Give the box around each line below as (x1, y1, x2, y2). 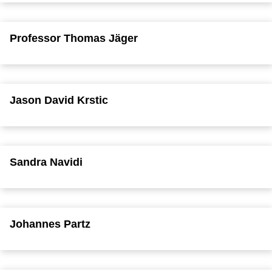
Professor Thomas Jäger (10, 32, 138, 44)
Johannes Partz (10, 217, 90, 230)
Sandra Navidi (10, 155, 83, 168)
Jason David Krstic (10, 93, 108, 106)
